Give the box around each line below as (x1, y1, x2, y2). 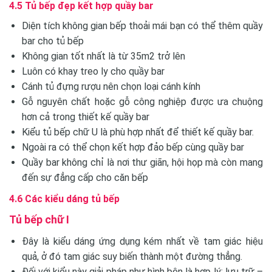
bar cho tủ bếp (21, 35, 84, 47)
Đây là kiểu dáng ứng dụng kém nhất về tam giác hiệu (21, 235, 263, 247)
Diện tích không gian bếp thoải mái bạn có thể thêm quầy (21, 19, 263, 32)
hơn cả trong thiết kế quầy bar (21, 110, 149, 123)
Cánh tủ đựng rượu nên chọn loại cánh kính (21, 80, 200, 92)
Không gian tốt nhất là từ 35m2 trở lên (21, 50, 185, 62)
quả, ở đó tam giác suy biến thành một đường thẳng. (21, 250, 242, 262)
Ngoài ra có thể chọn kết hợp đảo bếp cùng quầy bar (21, 141, 244, 153)
